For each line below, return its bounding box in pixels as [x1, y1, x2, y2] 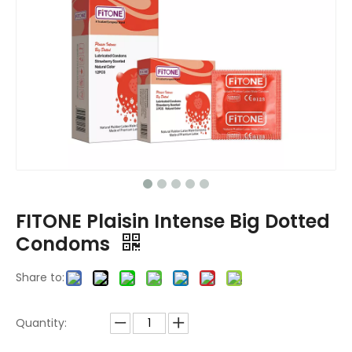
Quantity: [16, 314, 67, 331]
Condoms [16, 230, 115, 257]
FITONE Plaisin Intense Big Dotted [16, 207, 330, 234]
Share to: [16, 269, 64, 285]
